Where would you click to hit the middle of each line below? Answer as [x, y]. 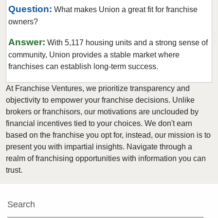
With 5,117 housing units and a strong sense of [127, 43]
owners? [23, 22]
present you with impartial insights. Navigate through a [99, 147]
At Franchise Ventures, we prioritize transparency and [98, 88]
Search [21, 204]
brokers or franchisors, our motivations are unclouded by [102, 112]
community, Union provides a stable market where [94, 55]
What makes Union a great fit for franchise [126, 9]
